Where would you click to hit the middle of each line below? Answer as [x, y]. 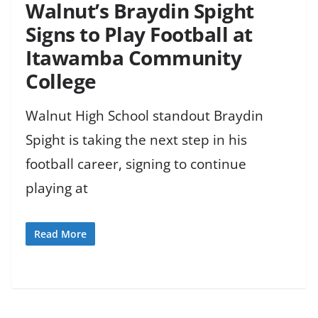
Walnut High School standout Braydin [144, 116]
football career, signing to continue [136, 164]
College [61, 81]
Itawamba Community [133, 58]
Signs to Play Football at [139, 34]
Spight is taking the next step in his [136, 140]
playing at [57, 188]
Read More [60, 234]
